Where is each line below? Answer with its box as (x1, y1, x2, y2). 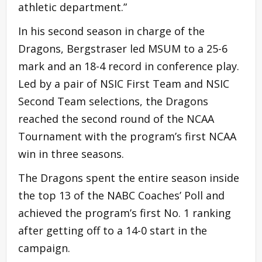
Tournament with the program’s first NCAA (18, 129, 236, 143)
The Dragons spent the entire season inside (18, 170, 239, 185)
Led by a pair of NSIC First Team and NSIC (18, 76, 229, 91)
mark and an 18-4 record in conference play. (18, 58, 239, 73)
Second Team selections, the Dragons (18, 94, 208, 108)
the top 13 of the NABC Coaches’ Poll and (18, 188, 225, 202)
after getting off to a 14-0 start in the (18, 223, 207, 237)
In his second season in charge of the (18, 23, 205, 38)
